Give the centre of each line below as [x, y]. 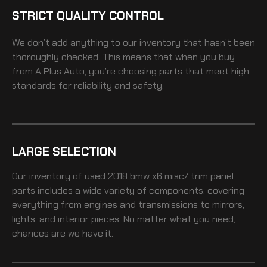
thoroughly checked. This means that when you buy [123, 57]
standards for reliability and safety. [88, 85]
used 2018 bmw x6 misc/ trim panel [159, 176]
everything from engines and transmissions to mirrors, [128, 204]
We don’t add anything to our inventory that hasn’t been [133, 42]
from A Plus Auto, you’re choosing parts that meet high [131, 71]
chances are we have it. [63, 233]
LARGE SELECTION [64, 151]
